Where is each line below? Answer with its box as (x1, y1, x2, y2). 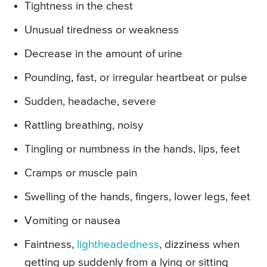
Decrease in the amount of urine (24, 48, 182, 60)
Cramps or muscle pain (24, 167, 137, 179)
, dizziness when (159, 239, 240, 251)
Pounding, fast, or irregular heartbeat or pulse (24, 72, 247, 84)
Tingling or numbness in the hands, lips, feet (24, 144, 240, 156)
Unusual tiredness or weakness (24, 24, 179, 36)
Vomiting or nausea (24, 215, 120, 227)
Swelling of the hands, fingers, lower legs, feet (24, 191, 250, 203)
